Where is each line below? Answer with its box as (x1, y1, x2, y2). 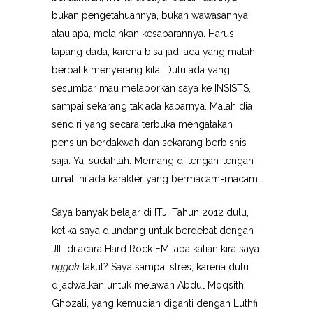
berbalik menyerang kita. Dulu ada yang (52, 64, 230, 75)
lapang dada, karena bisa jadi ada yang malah (52, 46, 255, 57)
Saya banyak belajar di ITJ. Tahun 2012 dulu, (52, 207, 249, 218)
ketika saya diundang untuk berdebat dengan (52, 225, 254, 236)
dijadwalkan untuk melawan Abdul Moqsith (52, 279, 244, 291)
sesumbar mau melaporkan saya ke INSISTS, (52, 82, 251, 94)
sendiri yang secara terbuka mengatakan (52, 119, 233, 130)
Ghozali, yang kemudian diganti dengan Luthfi (52, 298, 258, 309)
